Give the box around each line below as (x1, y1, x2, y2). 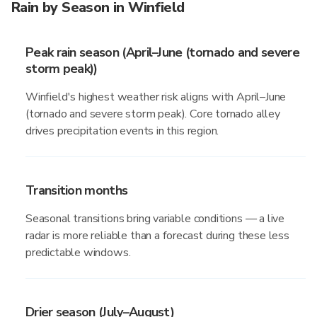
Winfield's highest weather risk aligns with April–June (25, 89, 287, 105)
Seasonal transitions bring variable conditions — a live (25, 211, 285, 226)
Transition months (25, 182, 128, 199)
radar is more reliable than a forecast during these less (25, 228, 289, 243)
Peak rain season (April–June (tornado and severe (25, 44, 299, 61)
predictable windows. (25, 245, 131, 260)
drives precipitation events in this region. (25, 123, 219, 139)
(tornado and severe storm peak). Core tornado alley (25, 106, 280, 122)
